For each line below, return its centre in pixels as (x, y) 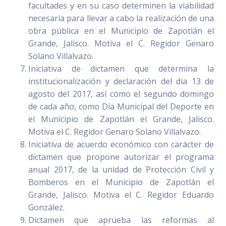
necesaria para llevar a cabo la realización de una (121, 18)
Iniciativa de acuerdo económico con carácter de (121, 145)
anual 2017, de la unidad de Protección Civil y (121, 170)
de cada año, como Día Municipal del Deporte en (121, 107)
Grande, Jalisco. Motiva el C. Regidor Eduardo (121, 195)
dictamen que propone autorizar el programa (121, 157)
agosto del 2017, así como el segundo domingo (121, 94)
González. (47, 208)
